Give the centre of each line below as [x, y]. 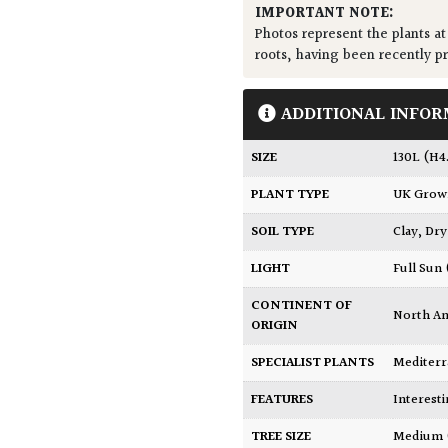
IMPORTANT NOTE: [325, 14]
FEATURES [282, 400]
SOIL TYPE [283, 232]
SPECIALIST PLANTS [313, 363]
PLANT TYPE [290, 195]
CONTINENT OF [302, 306]
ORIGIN [275, 326]
